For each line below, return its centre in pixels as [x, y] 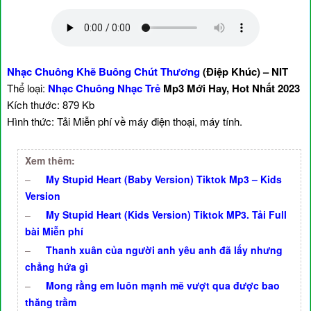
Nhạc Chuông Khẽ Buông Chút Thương [103, 72]
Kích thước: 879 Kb [51, 104]
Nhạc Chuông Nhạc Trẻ [104, 88]
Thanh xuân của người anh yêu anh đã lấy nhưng [164, 250]
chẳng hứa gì [57, 267]
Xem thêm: [50, 160]
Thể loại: [27, 88]
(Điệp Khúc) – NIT [244, 72]
